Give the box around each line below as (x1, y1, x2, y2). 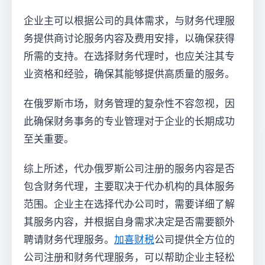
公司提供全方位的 (154, 234, 235, 245)
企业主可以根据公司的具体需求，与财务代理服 (24, 15, 235, 27)
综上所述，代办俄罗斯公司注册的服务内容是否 (24, 163, 235, 174)
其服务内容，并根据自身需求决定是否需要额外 (24, 216, 235, 228)
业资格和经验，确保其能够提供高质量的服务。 (24, 69, 235, 80)
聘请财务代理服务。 (24, 234, 114, 245)
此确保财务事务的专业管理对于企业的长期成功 (24, 116, 235, 127)
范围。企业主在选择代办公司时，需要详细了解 (24, 199, 235, 210)
